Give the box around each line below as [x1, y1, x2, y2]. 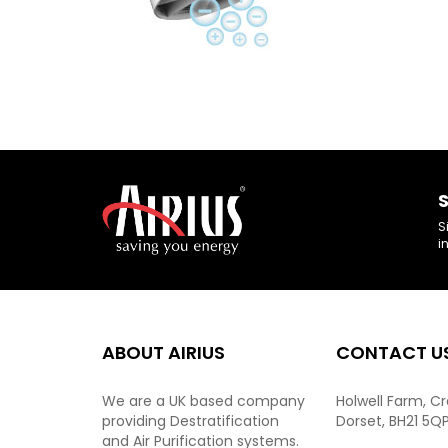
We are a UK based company [102, 391, 305, 411]
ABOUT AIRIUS [102, 340, 225, 365]
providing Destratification [102, 411, 279, 431]
